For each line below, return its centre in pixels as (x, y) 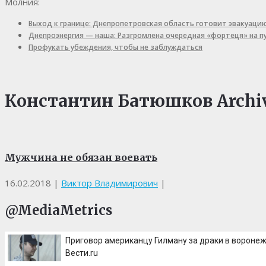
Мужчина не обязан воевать (81, 157)
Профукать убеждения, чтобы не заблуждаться (115, 47)
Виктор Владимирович (110, 183)
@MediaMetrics (58, 210)
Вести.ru (82, 253)
